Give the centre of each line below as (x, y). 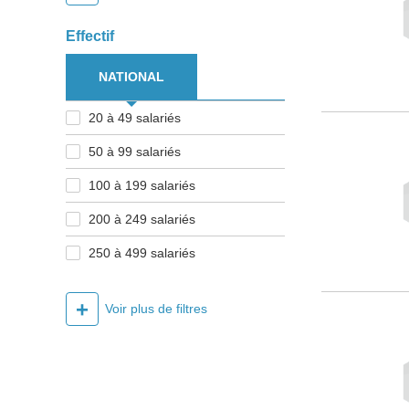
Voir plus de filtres (156, 309)
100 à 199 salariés (142, 186)
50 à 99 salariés (135, 152)
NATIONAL (131, 77)
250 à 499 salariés (142, 253)
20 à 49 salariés (135, 118)
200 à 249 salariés (142, 220)
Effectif (90, 37)
